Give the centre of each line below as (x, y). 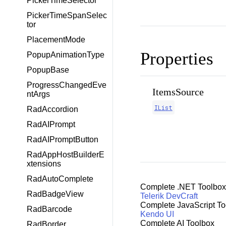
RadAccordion (52, 109)
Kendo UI (157, 214)
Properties (177, 59)
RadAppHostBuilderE (66, 155)
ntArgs (38, 94)
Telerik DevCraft (169, 196)
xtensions (44, 164)
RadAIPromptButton (63, 139)
